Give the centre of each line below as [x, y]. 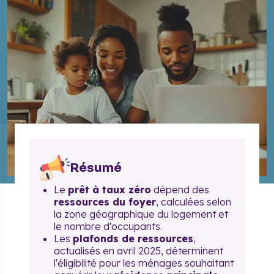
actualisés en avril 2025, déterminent [139, 251]
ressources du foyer [105, 202]
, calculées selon [194, 202]
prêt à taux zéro [109, 190]
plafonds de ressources [133, 239]
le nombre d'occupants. [108, 226]
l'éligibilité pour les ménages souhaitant [144, 263]
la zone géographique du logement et [141, 214]
